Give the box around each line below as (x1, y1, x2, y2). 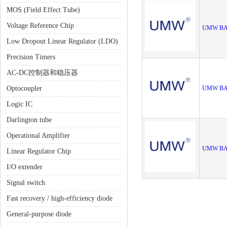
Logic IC (7, 100, 32, 108)
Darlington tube (7, 116, 52, 124)
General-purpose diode (7, 210, 71, 218)
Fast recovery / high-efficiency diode (7, 195, 112, 202)
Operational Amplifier (7, 132, 70, 139)
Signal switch (7, 179, 45, 186)
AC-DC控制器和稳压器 (7, 69, 78, 77)
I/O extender (7, 163, 43, 171)
